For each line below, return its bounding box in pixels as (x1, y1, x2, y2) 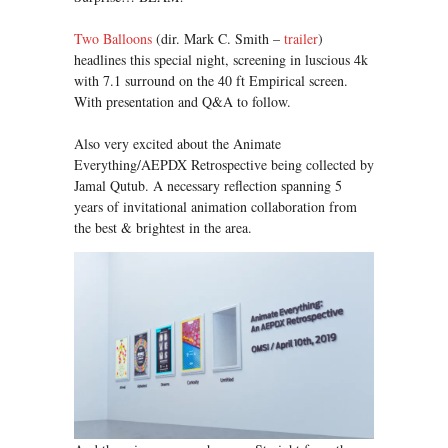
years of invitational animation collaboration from (74, 196, 357, 216)
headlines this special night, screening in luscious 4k (74, 49, 368, 69)
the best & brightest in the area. (74, 217, 252, 237)
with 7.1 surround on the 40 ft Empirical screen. (74, 70, 348, 90)
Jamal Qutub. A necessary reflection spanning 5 (74, 175, 342, 195)
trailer (284, 28, 318, 48)
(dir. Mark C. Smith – (152, 28, 284, 48)
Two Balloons (74, 28, 152, 48)
